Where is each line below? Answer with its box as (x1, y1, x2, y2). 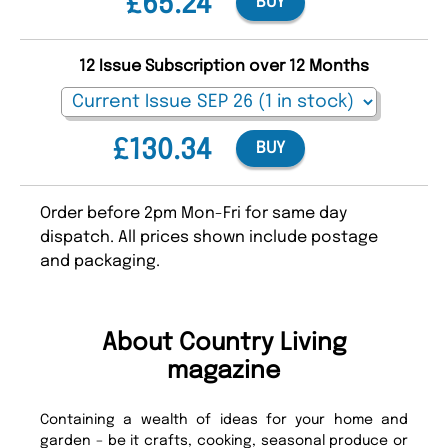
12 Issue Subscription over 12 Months (79, 57, 369, 75)
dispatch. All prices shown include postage (40, 228, 378, 246)
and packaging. (40, 252, 160, 270)
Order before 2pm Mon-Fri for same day (40, 204, 347, 222)
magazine (167, 358, 281, 384)
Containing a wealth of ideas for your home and (40, 412, 408, 427)
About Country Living (101, 330, 347, 356)
